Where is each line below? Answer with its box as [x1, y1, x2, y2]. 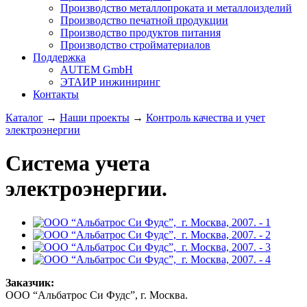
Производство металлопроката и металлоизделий [60, 2, 292, 14]
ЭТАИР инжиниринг [60, 76, 160, 88]
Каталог [5, 112, 43, 123]
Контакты [33, 88, 79, 100]
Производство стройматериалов [60, 39, 210, 51]
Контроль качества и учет [146, 112, 265, 123]
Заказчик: [5, 276, 54, 288]
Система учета [5, 151, 150, 176]
